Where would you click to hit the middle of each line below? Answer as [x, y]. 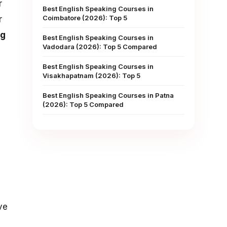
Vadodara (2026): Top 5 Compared [100, 47]
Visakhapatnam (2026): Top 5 [91, 75]
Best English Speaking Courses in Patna [108, 95]
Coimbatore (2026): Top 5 [85, 18]
